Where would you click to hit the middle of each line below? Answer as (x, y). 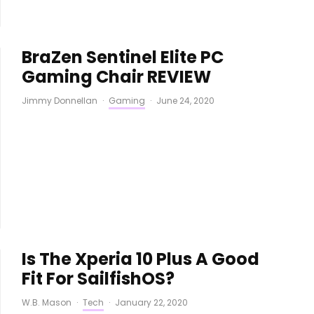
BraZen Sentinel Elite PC (122, 57)
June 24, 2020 (185, 101)
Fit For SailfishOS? (98, 279)
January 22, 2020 (151, 303)
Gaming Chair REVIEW (116, 77)
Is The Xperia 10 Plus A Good (140, 259)
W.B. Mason (46, 303)
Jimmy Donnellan (59, 101)
